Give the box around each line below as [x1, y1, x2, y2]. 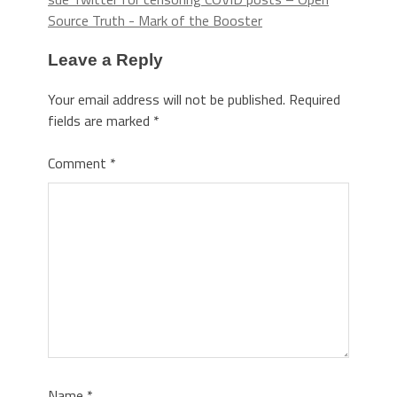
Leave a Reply [48, 50, 163, 69]
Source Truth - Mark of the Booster [48, 9, 262, 31]
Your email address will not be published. [48, 89, 285, 111]
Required [289, 89, 340, 111]
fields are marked [48, 110, 153, 132]
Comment [48, 152, 110, 175]
